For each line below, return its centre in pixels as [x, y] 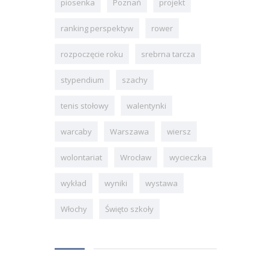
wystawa [162, 183]
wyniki [116, 183]
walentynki [147, 105]
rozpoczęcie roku [92, 54]
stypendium [82, 80]
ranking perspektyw [97, 28]
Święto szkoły [129, 209]
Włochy [74, 209]
